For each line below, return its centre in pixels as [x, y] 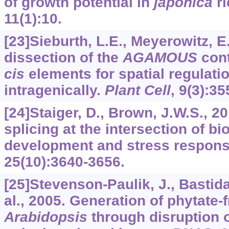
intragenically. [54, 90]
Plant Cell [138, 90]
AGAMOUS [160, 58]
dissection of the [63, 58]
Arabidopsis [45, 217]
